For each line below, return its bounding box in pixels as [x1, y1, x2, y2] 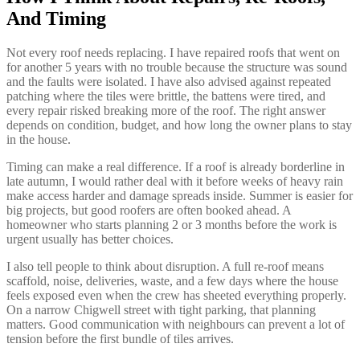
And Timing [6, 7, 106, 29]
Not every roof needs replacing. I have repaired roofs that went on [6, 45, 340, 59]
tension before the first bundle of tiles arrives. [6, 331, 234, 346]
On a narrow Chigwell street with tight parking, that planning [6, 302, 316, 317]
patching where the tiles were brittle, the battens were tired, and [6, 88, 325, 103]
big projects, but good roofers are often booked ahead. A [6, 202, 291, 217]
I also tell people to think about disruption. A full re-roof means [6, 259, 324, 273]
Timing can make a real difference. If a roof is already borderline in [6, 159, 345, 174]
